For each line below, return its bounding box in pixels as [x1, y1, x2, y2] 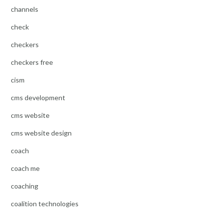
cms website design [11, 129, 72, 137]
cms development [11, 93, 65, 102]
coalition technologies [11, 199, 79, 208]
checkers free [11, 58, 53, 67]
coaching [11, 182, 38, 191]
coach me [11, 164, 40, 173]
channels [11, 5, 38, 14]
